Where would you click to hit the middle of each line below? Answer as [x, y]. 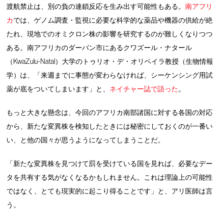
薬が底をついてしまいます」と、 [58, 89]
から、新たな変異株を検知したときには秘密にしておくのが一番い [110, 126]
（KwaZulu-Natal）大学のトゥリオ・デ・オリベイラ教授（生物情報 [110, 61]
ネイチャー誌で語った [144, 89]
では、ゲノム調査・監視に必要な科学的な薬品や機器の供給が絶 [113, 20]
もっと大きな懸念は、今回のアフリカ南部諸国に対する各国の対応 [110, 112]
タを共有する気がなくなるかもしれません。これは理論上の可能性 [110, 177]
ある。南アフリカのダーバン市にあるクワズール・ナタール [99, 47]
